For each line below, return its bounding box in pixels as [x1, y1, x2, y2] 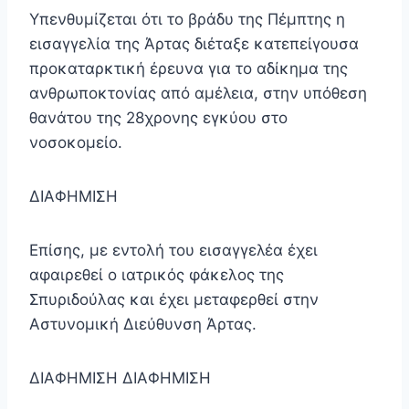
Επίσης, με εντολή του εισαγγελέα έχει [29, 241, 318, 260]
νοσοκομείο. [29, 133, 122, 152]
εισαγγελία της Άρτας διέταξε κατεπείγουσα [29, 35, 359, 54]
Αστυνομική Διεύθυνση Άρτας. [29, 315, 257, 334]
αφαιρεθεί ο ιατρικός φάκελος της [29, 266, 284, 285]
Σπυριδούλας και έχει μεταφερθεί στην [29, 290, 319, 309]
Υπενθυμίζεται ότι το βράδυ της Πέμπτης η [29, 10, 345, 29]
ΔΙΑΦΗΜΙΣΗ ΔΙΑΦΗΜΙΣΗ [29, 369, 211, 388]
